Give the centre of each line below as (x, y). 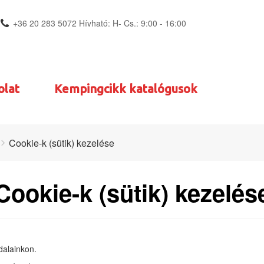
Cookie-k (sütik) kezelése (62, 143)
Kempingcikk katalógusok (126, 89)
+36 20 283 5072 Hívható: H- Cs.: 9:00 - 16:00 (100, 23)
